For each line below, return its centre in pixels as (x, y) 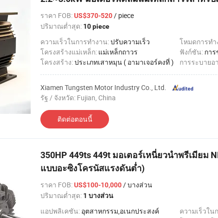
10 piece (96, 26)
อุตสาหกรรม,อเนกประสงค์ (120, 211)
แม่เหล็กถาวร (118, 52)
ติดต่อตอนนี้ (75, 119)
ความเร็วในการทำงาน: (75, 42)
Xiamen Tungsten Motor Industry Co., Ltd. (103, 87)
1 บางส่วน (98, 196)
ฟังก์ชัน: (192, 52)
